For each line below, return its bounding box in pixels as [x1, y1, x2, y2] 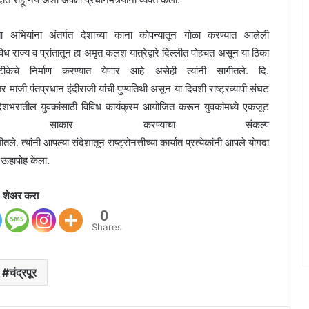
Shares [92, 221, 122, 233]
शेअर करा [3, 189, 39, 203]
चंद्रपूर [8, 266, 37, 280]
